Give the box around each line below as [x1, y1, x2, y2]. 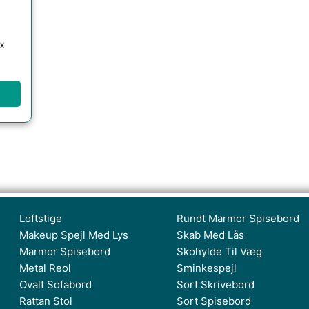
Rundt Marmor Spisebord [177, 212, 299, 225]
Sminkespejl [177, 261, 237, 275]
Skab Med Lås [177, 228, 244, 241]
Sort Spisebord [177, 295, 251, 308]
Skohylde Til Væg [177, 245, 262, 258]
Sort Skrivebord [177, 278, 255, 291]
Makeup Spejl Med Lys [19, 228, 128, 241]
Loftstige [19, 212, 62, 225]
